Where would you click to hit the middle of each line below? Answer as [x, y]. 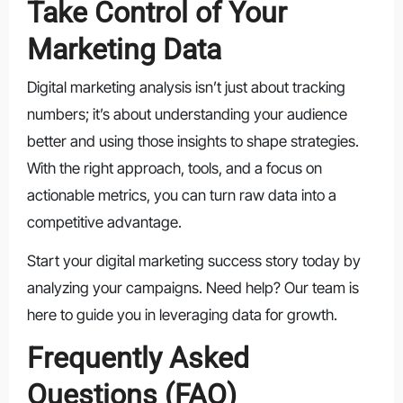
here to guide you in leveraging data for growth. [182, 315]
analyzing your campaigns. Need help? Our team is [193, 288]
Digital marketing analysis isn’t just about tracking [186, 88]
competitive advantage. [104, 223]
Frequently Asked [138, 358]
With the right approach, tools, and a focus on [174, 169]
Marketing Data [124, 49]
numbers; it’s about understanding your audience [187, 115]
